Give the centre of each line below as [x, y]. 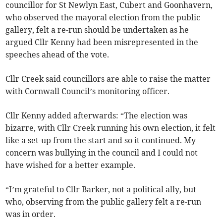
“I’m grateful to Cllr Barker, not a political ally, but [101, 190]
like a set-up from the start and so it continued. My [101, 140]
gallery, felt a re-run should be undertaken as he [97, 30]
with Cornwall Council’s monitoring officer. [88, 91]
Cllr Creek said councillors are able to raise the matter [108, 79]
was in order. [31, 214]
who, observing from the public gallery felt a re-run [104, 202]
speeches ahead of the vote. [57, 55]
